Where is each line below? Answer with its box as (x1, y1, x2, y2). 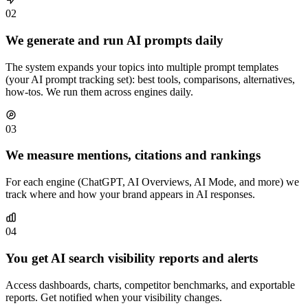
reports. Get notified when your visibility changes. (5, 291, 222, 303)
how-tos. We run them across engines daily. (5, 85, 193, 98)
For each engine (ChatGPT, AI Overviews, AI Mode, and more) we (5, 176, 299, 188)
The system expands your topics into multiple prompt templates (5, 60, 278, 73)
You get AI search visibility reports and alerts (5, 250, 258, 265)
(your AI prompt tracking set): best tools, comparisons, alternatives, (5, 73, 295, 85)
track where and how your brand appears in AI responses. (5, 188, 255, 201)
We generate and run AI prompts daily (5, 33, 223, 48)
